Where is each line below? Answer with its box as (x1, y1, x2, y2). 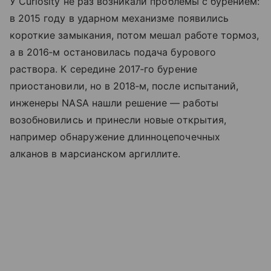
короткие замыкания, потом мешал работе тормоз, (10, 29, 260, 42)
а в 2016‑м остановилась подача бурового (10, 46, 216, 59)
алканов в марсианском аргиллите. (10, 148, 181, 160)
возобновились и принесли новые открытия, (10, 114, 226, 126)
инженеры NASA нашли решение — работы (10, 97, 218, 109)
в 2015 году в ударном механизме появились (10, 12, 229, 25)
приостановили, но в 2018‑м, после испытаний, (10, 80, 239, 93)
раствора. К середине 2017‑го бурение (10, 63, 197, 76)
